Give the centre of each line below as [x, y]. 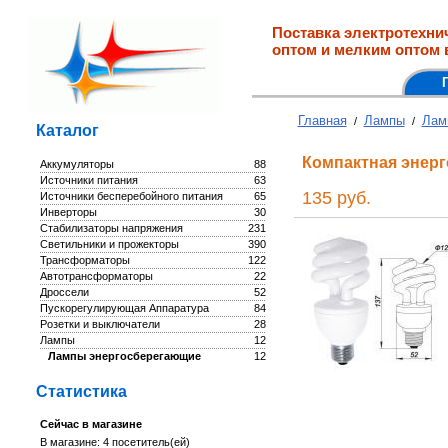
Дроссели [64, 292]
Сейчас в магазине [90, 424]
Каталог [67, 130]
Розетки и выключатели [99, 324]
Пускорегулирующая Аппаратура [124, 308]
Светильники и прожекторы [109, 244]
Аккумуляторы [76, 164]
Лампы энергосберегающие [124, 356]
